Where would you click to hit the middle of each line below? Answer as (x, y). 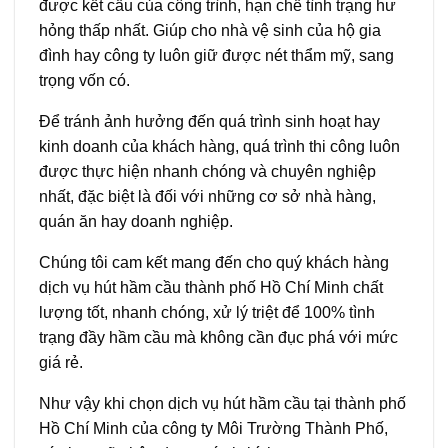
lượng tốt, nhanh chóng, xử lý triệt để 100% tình (207, 313)
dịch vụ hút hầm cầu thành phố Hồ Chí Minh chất (211, 288)
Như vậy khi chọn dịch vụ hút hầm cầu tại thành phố (222, 404)
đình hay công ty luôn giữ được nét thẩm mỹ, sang (216, 56)
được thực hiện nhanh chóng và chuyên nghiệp (207, 172)
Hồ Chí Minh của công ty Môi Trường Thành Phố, (213, 429)
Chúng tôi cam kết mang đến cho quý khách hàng (214, 263)
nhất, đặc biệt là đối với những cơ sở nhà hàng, (207, 197)
